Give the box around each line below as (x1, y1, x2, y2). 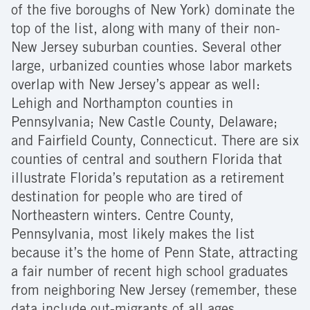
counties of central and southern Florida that (11, 154, 282, 168)
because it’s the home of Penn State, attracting (11, 247, 298, 262)
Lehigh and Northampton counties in (11, 98, 233, 112)
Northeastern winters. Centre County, (11, 210, 234, 224)
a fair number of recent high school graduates (11, 266, 288, 280)
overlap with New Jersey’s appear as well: (11, 79, 260, 93)
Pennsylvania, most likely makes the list (11, 228, 255, 243)
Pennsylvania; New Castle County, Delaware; (11, 116, 277, 131)
